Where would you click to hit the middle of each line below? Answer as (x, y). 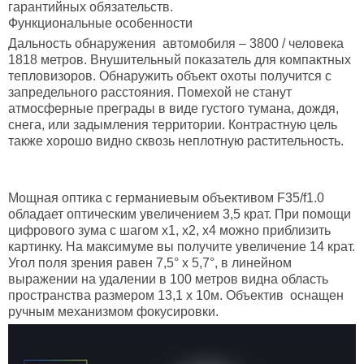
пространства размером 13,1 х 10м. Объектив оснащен (176, 295)
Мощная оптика (55, 197)
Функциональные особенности (100, 23)
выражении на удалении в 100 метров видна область (168, 279)
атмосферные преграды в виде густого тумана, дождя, (173, 108)
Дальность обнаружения (82, 43)
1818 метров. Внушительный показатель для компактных (180, 59)
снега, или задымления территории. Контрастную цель (173, 124)
